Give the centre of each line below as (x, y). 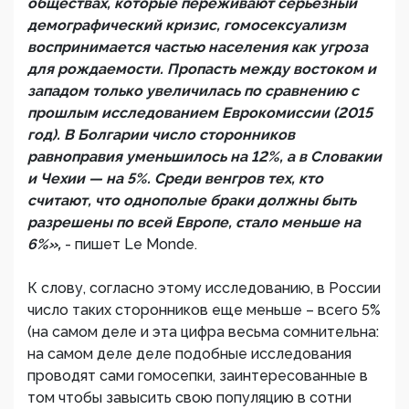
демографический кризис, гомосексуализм (187, 25)
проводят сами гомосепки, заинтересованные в (198, 376)
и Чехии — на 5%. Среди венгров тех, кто (175, 178)
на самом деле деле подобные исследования (189, 354)
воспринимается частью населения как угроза (198, 47)
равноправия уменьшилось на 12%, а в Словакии (204, 157)
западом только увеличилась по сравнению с (193, 91)
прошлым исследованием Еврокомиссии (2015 (200, 113)
